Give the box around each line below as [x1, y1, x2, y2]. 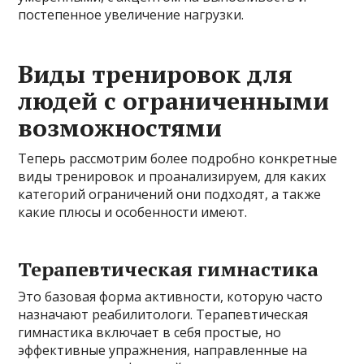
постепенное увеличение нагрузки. [18, 5, 245, 24]
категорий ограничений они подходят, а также [18, 184, 322, 203]
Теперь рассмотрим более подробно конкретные [18, 149, 338, 167]
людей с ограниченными [18, 84, 330, 117]
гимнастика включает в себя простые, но [18, 323, 282, 341]
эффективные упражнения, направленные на [18, 340, 308, 359]
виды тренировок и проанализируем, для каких [18, 167, 327, 185]
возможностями [18, 110, 223, 144]
